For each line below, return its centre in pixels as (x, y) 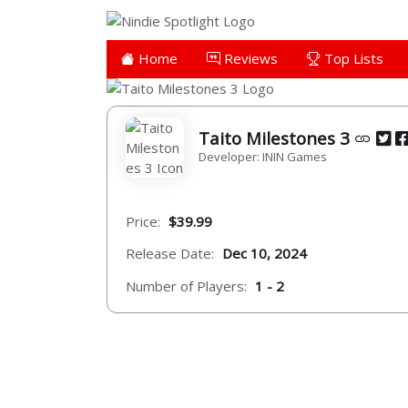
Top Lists (352, 58)
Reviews (249, 58)
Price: (143, 221)
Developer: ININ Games (263, 156)
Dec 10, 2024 (265, 254)
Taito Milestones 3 (276, 138)
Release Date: (170, 254)
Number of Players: (186, 286)
